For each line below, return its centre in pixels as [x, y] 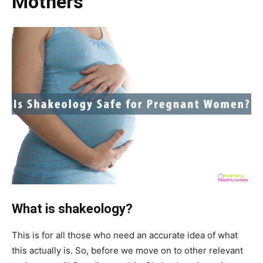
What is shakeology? [72, 208]
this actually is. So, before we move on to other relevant [127, 250]
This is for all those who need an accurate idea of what [125, 235]
